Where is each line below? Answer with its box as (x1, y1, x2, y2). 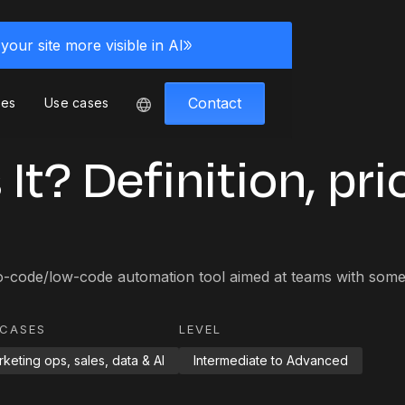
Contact (188, 93, 242, 112)
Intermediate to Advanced (193, 353, 348, 368)
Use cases (44, 95, 109, 111)
